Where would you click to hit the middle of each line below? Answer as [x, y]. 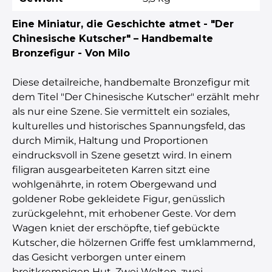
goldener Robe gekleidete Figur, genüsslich [119, 199]
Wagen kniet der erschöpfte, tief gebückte [116, 228]
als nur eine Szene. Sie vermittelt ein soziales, [121, 111]
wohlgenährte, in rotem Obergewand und [114, 184]
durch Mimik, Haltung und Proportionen [110, 140]
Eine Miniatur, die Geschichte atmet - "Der [123, 24]
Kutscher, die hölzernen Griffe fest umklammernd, [134, 242]
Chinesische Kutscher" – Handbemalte [113, 38]
